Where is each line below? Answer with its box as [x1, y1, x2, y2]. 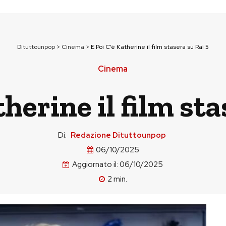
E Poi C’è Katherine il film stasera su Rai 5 [90, 43, 209, 51]
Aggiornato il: [72, 159, 118, 170]
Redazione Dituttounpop [71, 130, 166, 140]
